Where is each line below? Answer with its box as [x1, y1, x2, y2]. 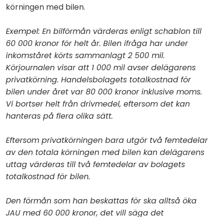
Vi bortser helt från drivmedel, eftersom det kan [6, 98, 190, 109]
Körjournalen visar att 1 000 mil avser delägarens [6, 62, 196, 73]
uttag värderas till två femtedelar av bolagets [6, 158, 185, 170]
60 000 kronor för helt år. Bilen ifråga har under [6, 37, 188, 49]
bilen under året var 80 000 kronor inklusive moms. [6, 86, 202, 97]
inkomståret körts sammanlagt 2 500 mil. [6, 49, 165, 61]
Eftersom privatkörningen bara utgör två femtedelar [6, 134, 208, 146]
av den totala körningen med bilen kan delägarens [6, 146, 204, 158]
